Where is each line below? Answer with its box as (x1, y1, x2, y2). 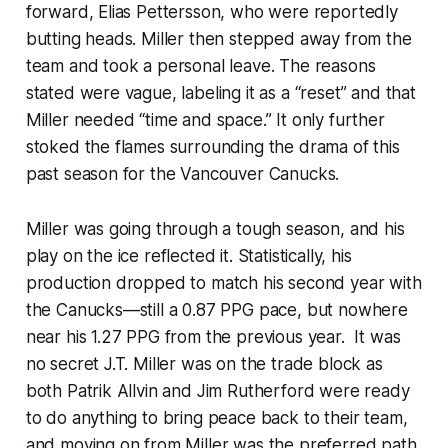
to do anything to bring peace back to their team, (25, 408, 408, 429)
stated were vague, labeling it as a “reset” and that (25, 83, 416, 104)
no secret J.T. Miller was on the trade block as (25, 354, 383, 375)
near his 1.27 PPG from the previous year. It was (25, 327, 401, 348)
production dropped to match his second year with (25, 273, 422, 294)
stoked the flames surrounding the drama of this (25, 137, 400, 158)
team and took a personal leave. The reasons (25, 56, 376, 77)
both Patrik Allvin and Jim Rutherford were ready (25, 381, 410, 402)
